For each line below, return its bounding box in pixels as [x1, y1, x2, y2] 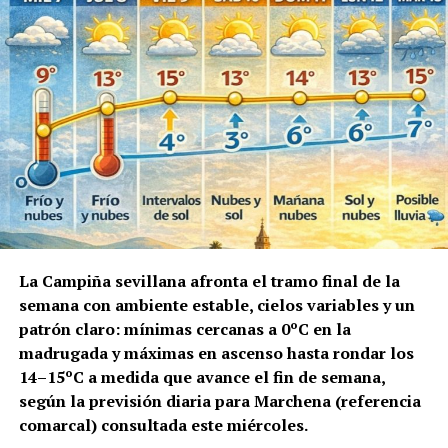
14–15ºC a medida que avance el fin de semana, [18, 365, 385, 388]
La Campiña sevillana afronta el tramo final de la [18, 269, 400, 292]
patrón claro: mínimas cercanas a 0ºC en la [18, 317, 351, 340]
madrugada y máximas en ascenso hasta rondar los [18, 341, 414, 364]
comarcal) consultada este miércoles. [18, 413, 308, 436]
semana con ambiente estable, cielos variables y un [18, 293, 415, 316]
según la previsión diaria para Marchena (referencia [18, 389, 421, 412]
